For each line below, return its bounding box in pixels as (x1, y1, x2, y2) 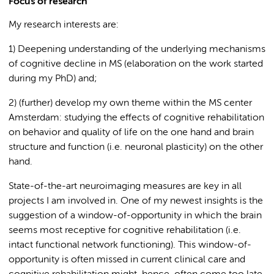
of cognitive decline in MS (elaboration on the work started (9, 59, 263, 69)
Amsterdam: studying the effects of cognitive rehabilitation (9, 113, 264, 123)
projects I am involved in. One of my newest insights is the (9, 196, 263, 206)
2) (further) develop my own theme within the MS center (9, 98, 252, 108)
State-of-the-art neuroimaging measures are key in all (9, 182, 242, 191)
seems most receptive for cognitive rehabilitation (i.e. (9, 226, 241, 235)
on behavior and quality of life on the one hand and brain (9, 128, 254, 138)
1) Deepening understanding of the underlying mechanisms (9, 45, 265, 54)
